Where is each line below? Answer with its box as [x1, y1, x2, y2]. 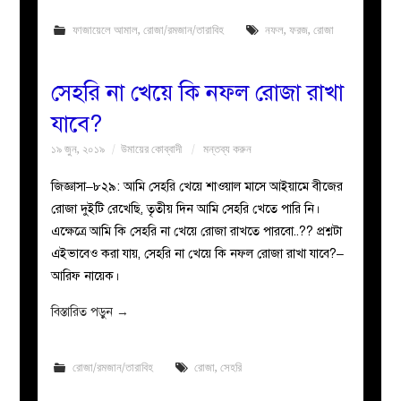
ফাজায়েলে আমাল [72, 23, 138, 37]
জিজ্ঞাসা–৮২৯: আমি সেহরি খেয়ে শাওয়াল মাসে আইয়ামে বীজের [51, 178, 344, 194]
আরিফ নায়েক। [51, 268, 120, 284]
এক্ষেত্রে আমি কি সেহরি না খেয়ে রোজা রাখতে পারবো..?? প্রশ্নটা [51, 223, 343, 239]
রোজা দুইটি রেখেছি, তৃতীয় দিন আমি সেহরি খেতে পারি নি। [51, 200, 320, 217]
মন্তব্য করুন [203, 142, 252, 156]
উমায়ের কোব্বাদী [121, 142, 183, 156]
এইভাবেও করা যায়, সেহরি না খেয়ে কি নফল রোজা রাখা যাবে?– [51, 245, 345, 261]
